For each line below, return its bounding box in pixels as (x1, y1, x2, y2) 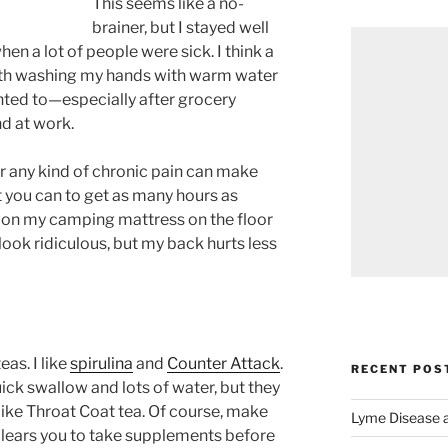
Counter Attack (167, 353, 280, 373)
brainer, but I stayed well (91, 17, 269, 37)
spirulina (70, 353, 133, 373)
